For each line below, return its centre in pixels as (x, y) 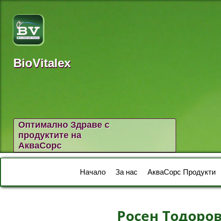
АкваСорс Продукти (182, 172)
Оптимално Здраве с (64, 125)
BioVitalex (42, 63)
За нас (127, 172)
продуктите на (50, 135)
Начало (93, 172)
